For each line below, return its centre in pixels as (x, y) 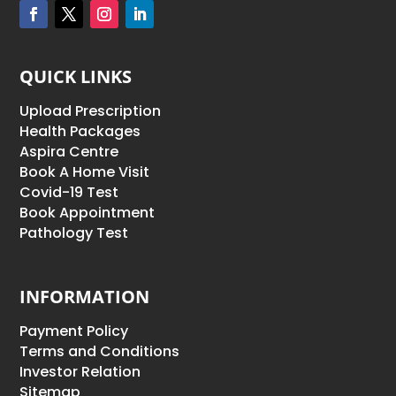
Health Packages (80, 132)
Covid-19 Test (69, 193)
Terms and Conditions (100, 352)
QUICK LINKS (76, 77)
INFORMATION (85, 297)
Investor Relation (80, 372)
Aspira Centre (69, 152)
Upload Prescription (91, 111)
